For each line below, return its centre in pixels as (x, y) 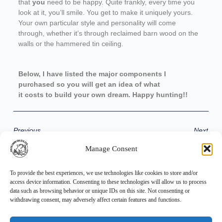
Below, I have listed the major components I (92, 74)
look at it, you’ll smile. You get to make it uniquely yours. (105, 13)
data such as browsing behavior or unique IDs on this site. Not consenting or (100, 191)
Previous (27, 131)
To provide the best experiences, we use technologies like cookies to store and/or (104, 173)
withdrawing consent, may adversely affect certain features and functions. (96, 200)
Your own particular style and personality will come (97, 23)
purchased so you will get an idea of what (89, 84)
